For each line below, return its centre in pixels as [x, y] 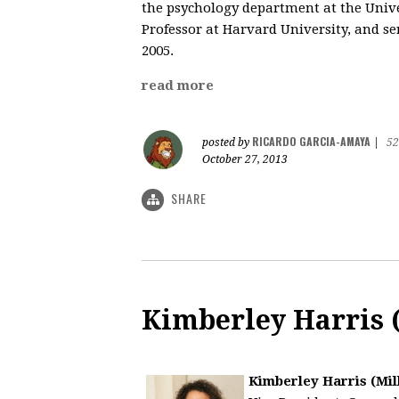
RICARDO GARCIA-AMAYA [311, 141]
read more [178, 85]
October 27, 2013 [245, 159]
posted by [227, 142]
